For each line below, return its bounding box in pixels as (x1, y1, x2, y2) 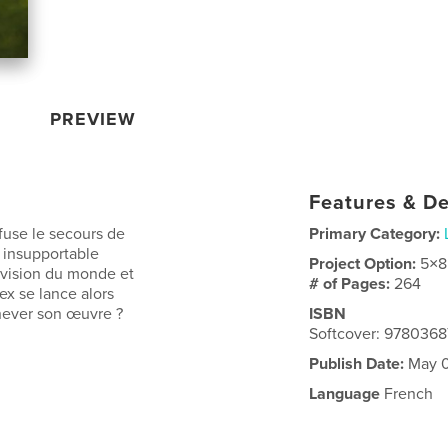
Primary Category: (309, 224, 441, 244)
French (380, 384, 434, 404)
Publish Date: (309, 354, 405, 374)
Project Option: (309, 254, 421, 274)
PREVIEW (50, 108, 137, 130)
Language (309, 384, 381, 404)
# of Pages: (309, 274, 395, 294)
